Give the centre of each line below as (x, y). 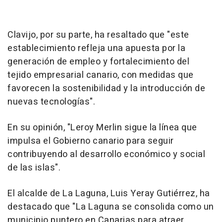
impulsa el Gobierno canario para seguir (91, 141)
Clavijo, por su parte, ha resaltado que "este (98, 35)
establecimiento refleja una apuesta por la (96, 49)
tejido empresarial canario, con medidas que (101, 75)
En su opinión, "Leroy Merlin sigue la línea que (102, 128)
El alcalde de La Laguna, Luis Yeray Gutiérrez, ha (109, 194)
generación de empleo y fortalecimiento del (98, 62)
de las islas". (34, 168)
